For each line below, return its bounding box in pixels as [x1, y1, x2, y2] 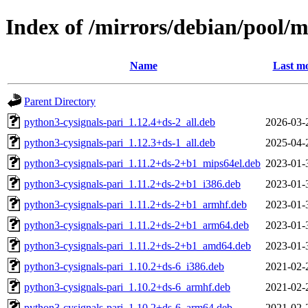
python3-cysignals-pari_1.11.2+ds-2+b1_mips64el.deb [24, 157, 261, 169]
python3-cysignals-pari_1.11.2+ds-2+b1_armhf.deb [24, 198, 247, 210]
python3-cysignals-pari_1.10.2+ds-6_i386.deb [24, 260, 224, 272]
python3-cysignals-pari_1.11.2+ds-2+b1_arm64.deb [24, 219, 249, 231]
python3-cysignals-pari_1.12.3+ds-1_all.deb [24, 136, 215, 148]
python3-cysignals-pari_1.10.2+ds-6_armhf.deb [24, 280, 230, 293]
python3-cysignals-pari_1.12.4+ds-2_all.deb [24, 115, 215, 128]
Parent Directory [24, 95, 96, 107]
